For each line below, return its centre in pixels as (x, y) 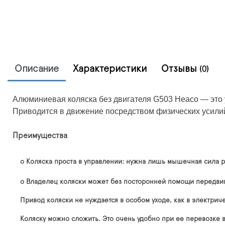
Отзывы (180, 69)
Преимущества (40, 135)
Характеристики (110, 69)
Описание (37, 69)
